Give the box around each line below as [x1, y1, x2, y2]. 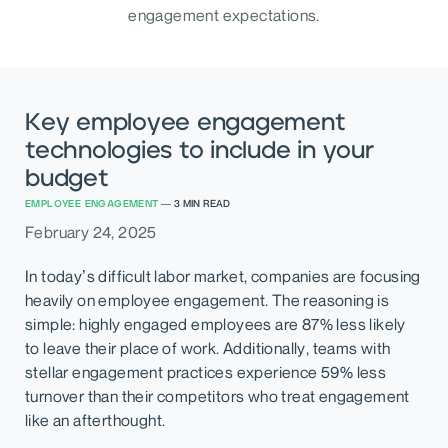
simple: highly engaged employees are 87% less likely [25, 314, 406, 334]
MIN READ [180, 197, 231, 209]
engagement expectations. [128, 5, 320, 25]
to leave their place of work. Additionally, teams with [25, 338, 391, 358]
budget [25, 163, 108, 192]
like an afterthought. [25, 410, 166, 430]
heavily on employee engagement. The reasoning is [25, 290, 390, 310]
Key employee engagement [25, 107, 345, 136]
